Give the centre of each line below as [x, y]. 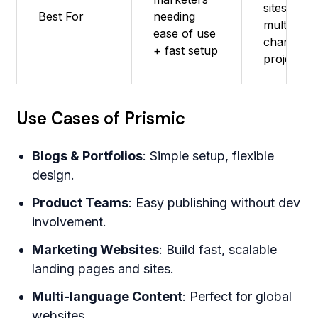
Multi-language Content [108, 297]
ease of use [185, 34]
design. [54, 175]
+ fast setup [186, 51]
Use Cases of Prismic [101, 119]
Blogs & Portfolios [88, 156]
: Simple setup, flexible [209, 156]
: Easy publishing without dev [215, 203]
